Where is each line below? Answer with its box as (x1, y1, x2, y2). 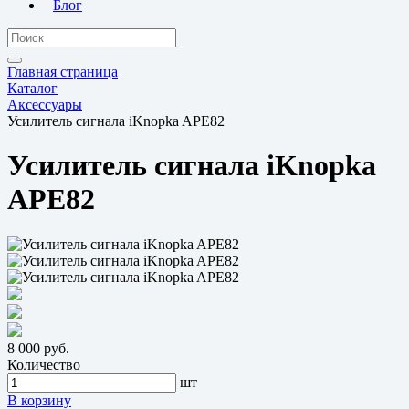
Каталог (7, 79, 58, 96)
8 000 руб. (7, 340, 69, 356)
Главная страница (7, 63, 118, 79)
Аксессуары (7, 96, 82, 112)
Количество (7, 356, 80, 372)
